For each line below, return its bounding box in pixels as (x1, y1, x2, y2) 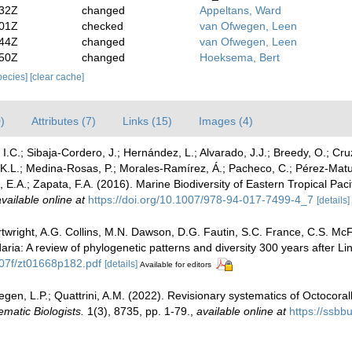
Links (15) (123, 115, 172, 127)
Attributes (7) (31, 115, 96, 127)
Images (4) (199, 115, 253, 127)
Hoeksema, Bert (199, 51, 280, 64)
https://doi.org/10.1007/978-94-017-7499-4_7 (88, 193, 313, 206)
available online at (196, 304, 286, 317)
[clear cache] (29, 71, 84, 82)
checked (82, 20, 124, 32)
